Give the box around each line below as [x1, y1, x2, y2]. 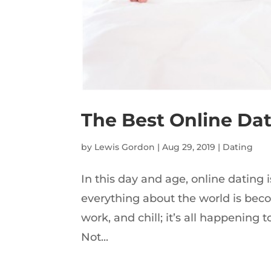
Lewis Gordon [94, 141, 155, 152]
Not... [81, 230, 109, 244]
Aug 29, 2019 [162, 141, 216, 152]
